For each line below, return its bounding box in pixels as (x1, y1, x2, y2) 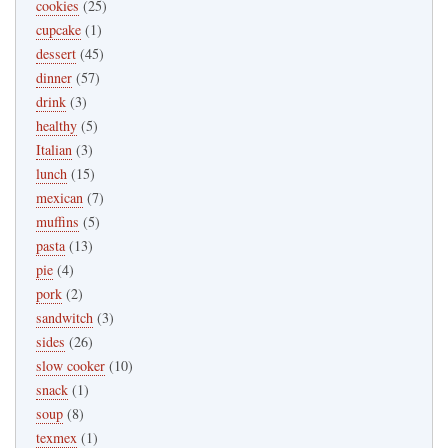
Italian (36, 140, 72, 160)
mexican (36, 188, 83, 208)
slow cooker (36, 356, 105, 376)
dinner (36, 68, 72, 88)
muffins (36, 212, 79, 232)
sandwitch (36, 308, 93, 328)
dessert (36, 44, 76, 64)
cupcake (36, 20, 81, 40)
